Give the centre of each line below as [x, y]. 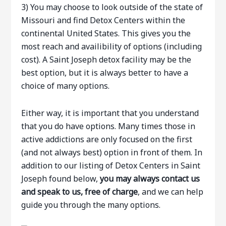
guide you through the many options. [91, 205]
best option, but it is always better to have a [105, 73]
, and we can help [171, 192]
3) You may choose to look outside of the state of [112, 7]
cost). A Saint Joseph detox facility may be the [106, 60]
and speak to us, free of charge [80, 192]
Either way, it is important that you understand [110, 113]
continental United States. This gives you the [106, 33]
